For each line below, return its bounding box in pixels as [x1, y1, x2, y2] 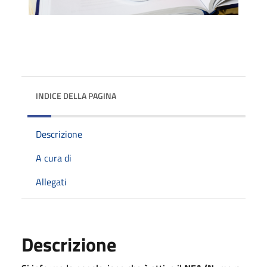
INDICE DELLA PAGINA [36, 89, 116, 102]
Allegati [36, 174, 67, 189]
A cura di [36, 150, 72, 165]
